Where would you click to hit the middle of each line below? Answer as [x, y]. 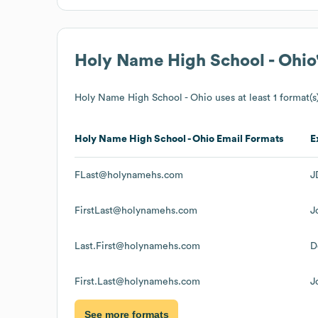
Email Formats [249, 139]
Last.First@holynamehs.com [137, 246]
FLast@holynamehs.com [129, 175]
